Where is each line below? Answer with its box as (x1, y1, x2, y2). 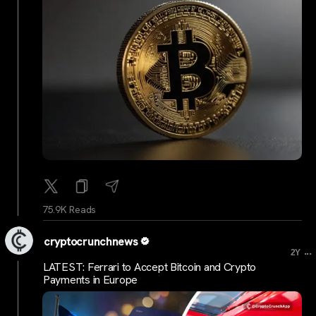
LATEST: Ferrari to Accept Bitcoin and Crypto (43, 260, 257, 275)
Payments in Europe (43, 272, 138, 288)
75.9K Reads (42, 202, 97, 216)
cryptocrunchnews (44, 233, 138, 249)
